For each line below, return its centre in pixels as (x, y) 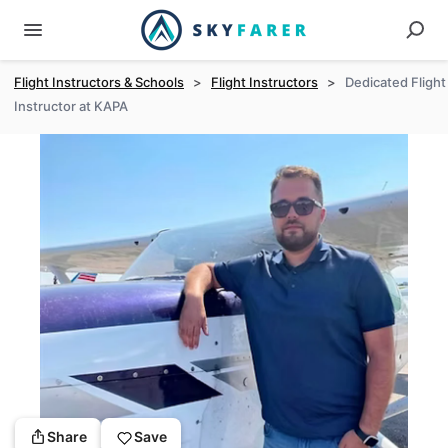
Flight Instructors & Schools (99, 82)
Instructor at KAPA (71, 106)
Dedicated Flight (395, 82)
